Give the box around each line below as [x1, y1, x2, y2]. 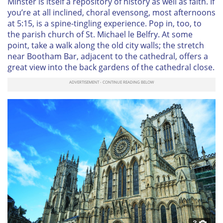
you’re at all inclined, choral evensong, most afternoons [7, 6, 216, 18]
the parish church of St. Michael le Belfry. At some [7, 28, 193, 40]
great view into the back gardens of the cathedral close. [7, 61, 215, 73]
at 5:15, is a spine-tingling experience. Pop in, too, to [7, 17, 202, 29]
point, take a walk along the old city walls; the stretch [7, 39, 204, 51]
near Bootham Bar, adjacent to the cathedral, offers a [7, 50, 208, 62]
